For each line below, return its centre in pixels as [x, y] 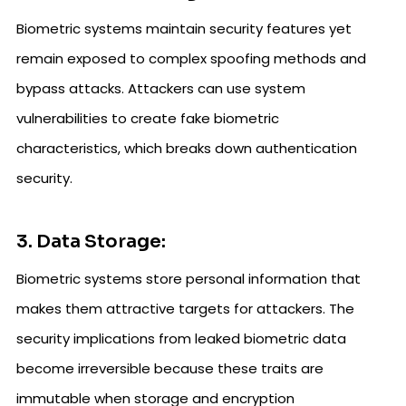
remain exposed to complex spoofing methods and [191, 59]
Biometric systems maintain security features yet [184, 29]
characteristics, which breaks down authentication [187, 149]
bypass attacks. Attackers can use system [161, 89]
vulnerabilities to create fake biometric [148, 119]
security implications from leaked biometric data [181, 339]
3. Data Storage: [91, 242]
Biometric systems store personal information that [188, 279]
